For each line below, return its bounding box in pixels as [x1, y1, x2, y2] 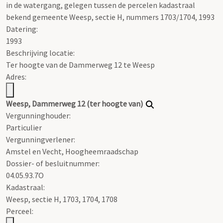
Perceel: [6, 206, 33, 216]
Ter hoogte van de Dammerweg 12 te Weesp [6, 59, 155, 70]
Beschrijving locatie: [6, 47, 75, 58]
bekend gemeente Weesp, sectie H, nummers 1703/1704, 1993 [6, 11, 215, 22]
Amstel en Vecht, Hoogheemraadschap [6, 146, 138, 156]
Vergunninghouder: [6, 110, 71, 120]
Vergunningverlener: [6, 134, 75, 144]
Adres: [6, 71, 26, 82]
